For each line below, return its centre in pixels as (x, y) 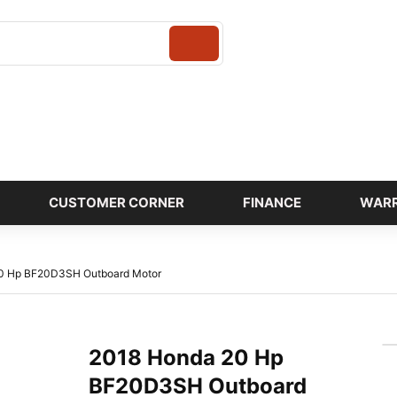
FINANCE (272, 203)
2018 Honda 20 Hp (186, 358)
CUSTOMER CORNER (116, 203)
